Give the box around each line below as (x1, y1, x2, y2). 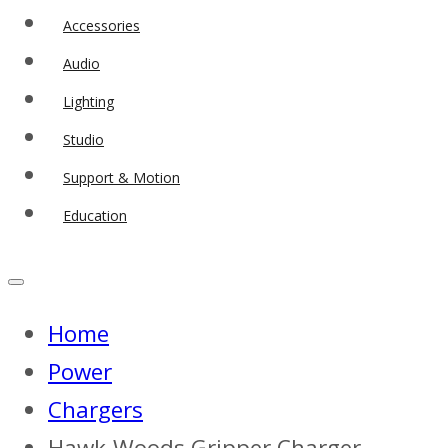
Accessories (63, 16, 140, 36)
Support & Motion (63, 168, 180, 188)
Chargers (48, 394, 143, 426)
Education (63, 206, 127, 226)
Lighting (63, 92, 114, 112)
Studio (63, 130, 104, 150)
